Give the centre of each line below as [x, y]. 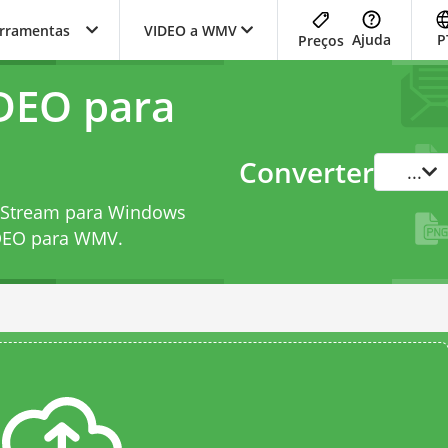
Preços [321, 40]
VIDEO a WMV [190, 30]
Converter [306, 172]
